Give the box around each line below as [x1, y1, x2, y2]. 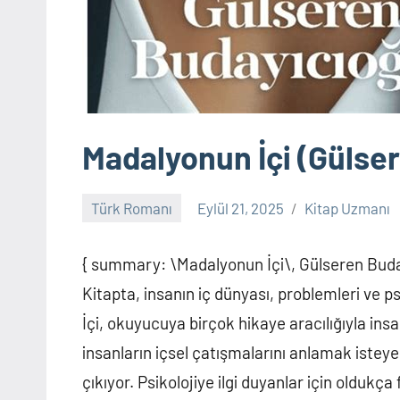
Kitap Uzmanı [304, 198, 391, 217]
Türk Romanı [91, 198, 173, 217]
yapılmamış [82, 237, 156, 256]
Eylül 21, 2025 [197, 198, 285, 217]
